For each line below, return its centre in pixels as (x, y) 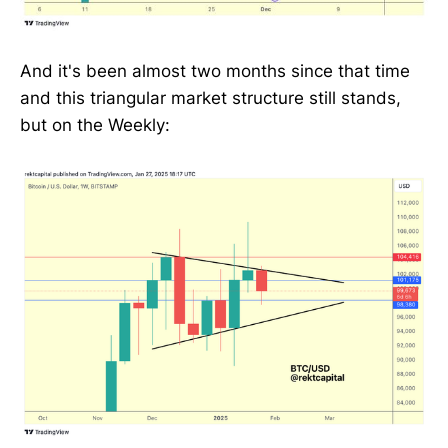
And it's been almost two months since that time (215, 71)
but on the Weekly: (95, 125)
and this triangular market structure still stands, (210, 98)
